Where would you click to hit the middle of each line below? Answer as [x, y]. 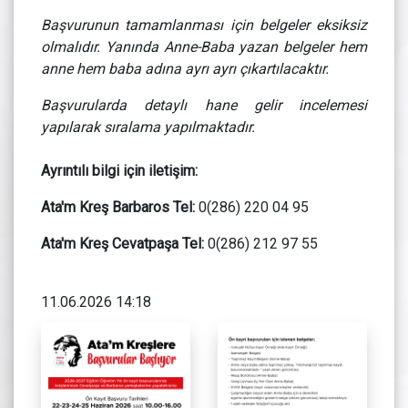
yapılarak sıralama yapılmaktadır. [148, 127]
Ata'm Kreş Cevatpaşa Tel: [122, 244]
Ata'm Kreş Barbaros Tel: [120, 208]
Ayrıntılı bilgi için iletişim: [119, 171]
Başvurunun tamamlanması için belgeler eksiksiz [204, 25]
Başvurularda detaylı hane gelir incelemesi [204, 106]
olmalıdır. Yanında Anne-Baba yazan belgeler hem [204, 47]
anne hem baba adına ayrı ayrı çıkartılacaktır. [185, 69]
